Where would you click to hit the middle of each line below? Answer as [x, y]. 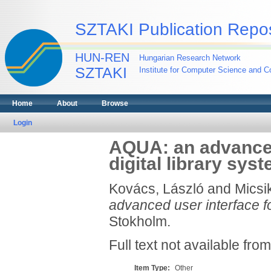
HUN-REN [102, 57]
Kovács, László [156, 189]
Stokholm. [139, 221]
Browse [115, 103]
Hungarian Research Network [190, 58]
